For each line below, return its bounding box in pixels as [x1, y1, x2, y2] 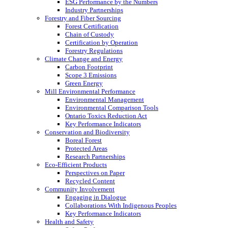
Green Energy [65, 79, 103, 87]
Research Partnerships [65, 152, 125, 160]
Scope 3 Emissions [65, 71, 117, 79]
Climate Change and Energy [45, 54, 123, 63]
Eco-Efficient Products [45, 160, 107, 168]
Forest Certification [65, 22, 119, 30]
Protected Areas [65, 144, 107, 152]
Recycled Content [65, 177, 115, 185]
